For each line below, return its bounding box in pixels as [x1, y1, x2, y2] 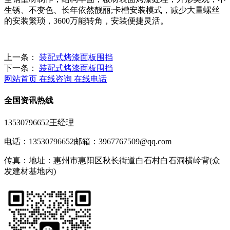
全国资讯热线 [4, 96, 53, 105]
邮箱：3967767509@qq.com [74, 137, 171, 146]
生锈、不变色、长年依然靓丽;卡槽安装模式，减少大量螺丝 [4, 6, 220, 15]
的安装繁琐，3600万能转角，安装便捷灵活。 [4, 16, 168, 26]
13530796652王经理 [4, 118, 74, 127]
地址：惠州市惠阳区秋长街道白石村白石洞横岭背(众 [29, 156, 220, 165]
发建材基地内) [4, 166, 56, 176]
